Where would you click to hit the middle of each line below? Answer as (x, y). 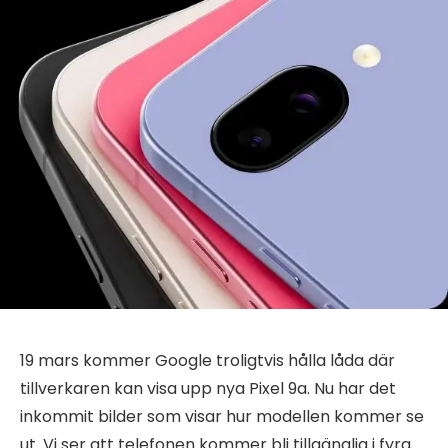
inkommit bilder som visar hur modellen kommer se (222, 416)
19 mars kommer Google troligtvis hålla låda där (207, 360)
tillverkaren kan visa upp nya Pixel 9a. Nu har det (208, 388)
